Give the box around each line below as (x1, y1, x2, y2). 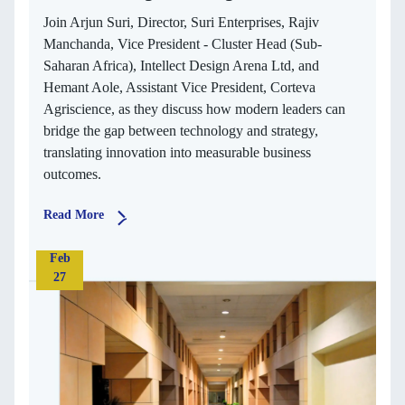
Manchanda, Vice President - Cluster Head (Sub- (43, 35, 322, 52)
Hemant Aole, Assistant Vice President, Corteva (43, 79, 316, 95)
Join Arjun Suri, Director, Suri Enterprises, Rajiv (43, 14, 319, 30)
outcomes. (43, 165, 101, 182)
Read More (43, 207, 104, 221)
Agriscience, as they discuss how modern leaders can (43, 100, 345, 117)
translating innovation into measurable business (43, 144, 311, 160)
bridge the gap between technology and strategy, (43, 122, 318, 138)
